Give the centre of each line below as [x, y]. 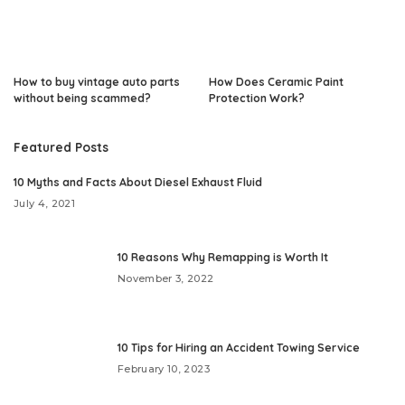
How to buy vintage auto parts [97, 82]
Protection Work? [257, 99]
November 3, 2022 [166, 279]
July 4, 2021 [45, 204]
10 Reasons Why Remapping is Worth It [223, 258]
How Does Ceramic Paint [276, 82]
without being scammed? [82, 99]
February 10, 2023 [164, 369]
